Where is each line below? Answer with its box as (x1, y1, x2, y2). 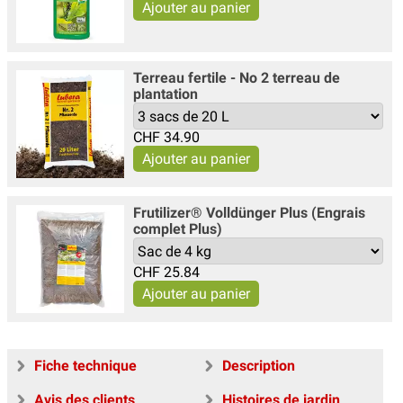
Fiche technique (34, 357, 137, 375)
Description (222, 357, 295, 375)
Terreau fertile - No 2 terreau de (133, 69, 340, 87)
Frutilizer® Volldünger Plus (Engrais (133, 204, 365, 222)
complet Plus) (133, 220, 222, 238)
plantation (133, 85, 198, 103)
